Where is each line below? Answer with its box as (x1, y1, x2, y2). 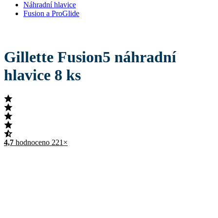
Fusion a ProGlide (23, 9, 79, 18)
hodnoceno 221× (16, 138, 68, 147)
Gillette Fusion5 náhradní (4, 48, 176, 66)
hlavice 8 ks (4, 66, 81, 84)
